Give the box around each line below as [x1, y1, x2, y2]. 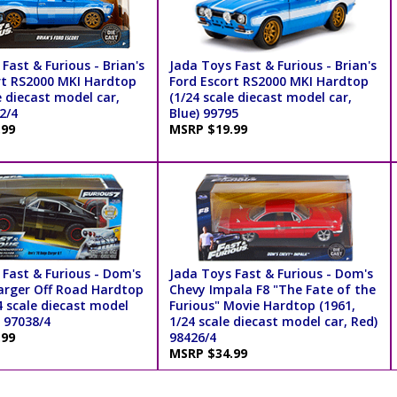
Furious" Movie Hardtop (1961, [168, 297, 355, 315]
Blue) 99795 [168, 105, 238, 122]
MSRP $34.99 [168, 345, 254, 362]
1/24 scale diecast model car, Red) [168, 313, 378, 331]
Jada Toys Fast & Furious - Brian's [168, 57, 377, 74]
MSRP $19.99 [168, 121, 254, 138]
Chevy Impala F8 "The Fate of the [168, 281, 376, 299]
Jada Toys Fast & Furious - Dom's [168, 265, 373, 283]
